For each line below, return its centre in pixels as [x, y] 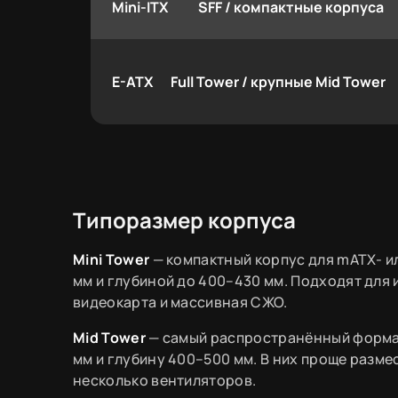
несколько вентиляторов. [165, 380]
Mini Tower [111, 259]
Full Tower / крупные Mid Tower [278, 81]
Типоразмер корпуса [184, 219]
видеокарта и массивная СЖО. [180, 302]
